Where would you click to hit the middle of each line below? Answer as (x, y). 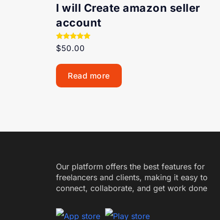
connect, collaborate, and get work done (132, 188)
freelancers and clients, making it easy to (132, 177)
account (79, 22)
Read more (89, 76)
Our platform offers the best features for (130, 166)
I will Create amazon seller (128, 8)
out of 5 (69, 58)
